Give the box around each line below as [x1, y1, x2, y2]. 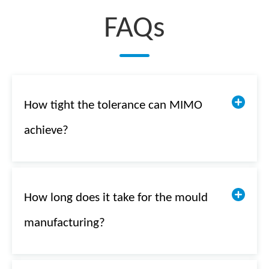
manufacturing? [24, 216, 105, 229]
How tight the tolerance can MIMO [24, 98, 202, 112]
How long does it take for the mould [24, 191, 208, 204]
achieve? [24, 124, 68, 137]
